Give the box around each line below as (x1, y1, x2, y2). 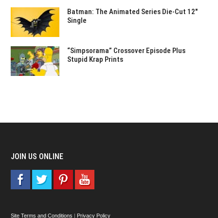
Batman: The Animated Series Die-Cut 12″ (67, 7, 198, 16)
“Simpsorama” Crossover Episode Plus (67, 46, 186, 55)
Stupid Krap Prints (67, 55, 124, 64)
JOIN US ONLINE (11, 152, 64, 161)
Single (67, 16, 87, 25)
